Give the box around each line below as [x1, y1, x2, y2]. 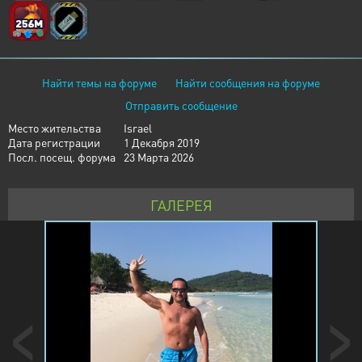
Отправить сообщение [124, 98, 238, 112]
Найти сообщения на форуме [175, 75, 320, 90]
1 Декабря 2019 [124, 135, 200, 149]
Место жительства [8, 120, 101, 135]
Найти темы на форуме [42, 75, 157, 90]
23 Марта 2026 [124, 149, 194, 164]
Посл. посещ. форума [8, 149, 116, 164]
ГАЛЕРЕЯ [149, 196, 213, 214]
